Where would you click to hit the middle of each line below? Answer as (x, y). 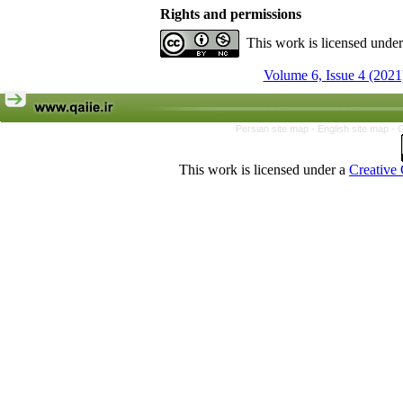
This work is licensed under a (264, 170)
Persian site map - (276, 129)
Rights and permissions (231, 14)
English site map (354, 129)
